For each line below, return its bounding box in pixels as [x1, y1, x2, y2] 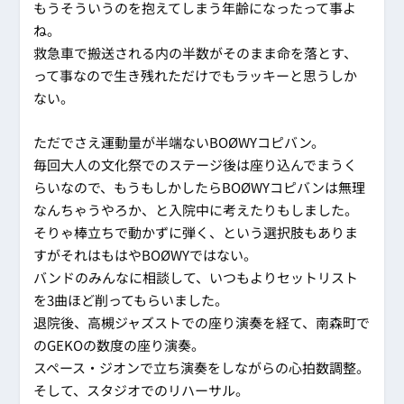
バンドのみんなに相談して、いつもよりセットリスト [33, 268, 359, 288]
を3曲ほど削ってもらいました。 [33, 290, 229, 310]
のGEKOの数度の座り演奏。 [33, 335, 206, 355]
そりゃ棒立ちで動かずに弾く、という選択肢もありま [33, 223, 359, 243]
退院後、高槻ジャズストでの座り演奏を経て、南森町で [33, 313, 371, 333]
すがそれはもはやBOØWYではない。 [33, 245, 258, 265]
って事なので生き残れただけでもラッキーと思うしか [33, 66, 358, 86]
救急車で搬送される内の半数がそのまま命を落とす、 [33, 43, 358, 63]
